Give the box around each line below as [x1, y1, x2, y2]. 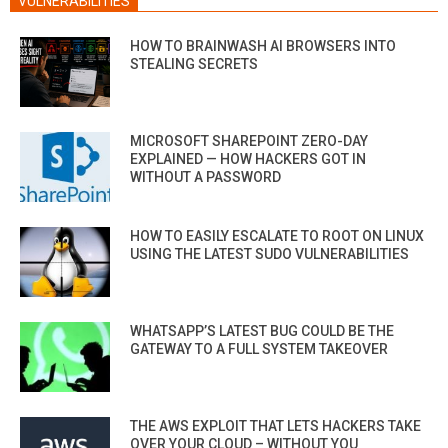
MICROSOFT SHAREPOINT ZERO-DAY [130, 132, 368, 149]
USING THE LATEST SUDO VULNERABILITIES [130, 245, 409, 262]
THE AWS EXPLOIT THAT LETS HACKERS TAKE [130, 417, 421, 434]
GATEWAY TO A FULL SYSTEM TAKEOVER [130, 340, 388, 357]
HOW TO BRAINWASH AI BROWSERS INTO [130, 37, 396, 54]
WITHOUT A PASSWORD [130, 168, 281, 185]
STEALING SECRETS [130, 55, 258, 72]
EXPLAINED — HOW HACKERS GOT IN [130, 150, 366, 167]
